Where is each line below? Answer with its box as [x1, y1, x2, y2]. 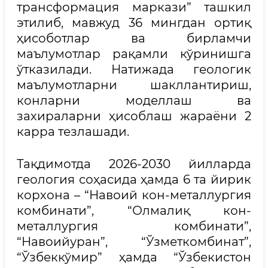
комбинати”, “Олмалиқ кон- [17, 203, 251, 218]
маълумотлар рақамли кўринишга [17, 46, 251, 61]
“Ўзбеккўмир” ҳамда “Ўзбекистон [17, 249, 251, 264]
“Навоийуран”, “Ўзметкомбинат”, [17, 234, 251, 249]
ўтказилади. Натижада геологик [17, 62, 251, 77]
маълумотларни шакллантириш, [17, 77, 251, 92]
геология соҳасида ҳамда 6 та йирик [17, 172, 251, 187]
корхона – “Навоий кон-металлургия [17, 187, 251, 202]
